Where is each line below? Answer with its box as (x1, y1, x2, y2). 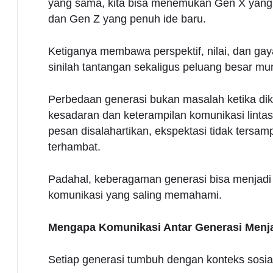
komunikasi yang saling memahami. (48, 188, 222, 201)
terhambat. (48, 140, 101, 153)
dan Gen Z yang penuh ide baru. (48, 12, 206, 25)
